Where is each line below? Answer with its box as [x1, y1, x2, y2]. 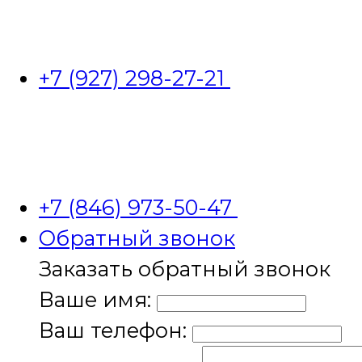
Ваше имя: [39, 287, 151, 313]
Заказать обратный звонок [39, 256, 330, 282]
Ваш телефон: [39, 318, 187, 343]
